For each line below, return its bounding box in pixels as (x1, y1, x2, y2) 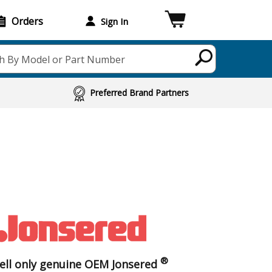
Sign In (100, 15, 128, 27)
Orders (12, 14, 43, 28)
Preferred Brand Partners (90, 87, 189, 98)
